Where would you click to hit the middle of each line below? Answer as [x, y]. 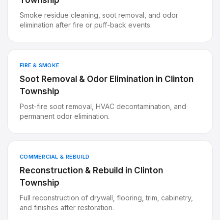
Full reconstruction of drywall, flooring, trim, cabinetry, [106, 198]
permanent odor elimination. [65, 116]
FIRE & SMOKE [40, 65]
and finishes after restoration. [67, 207]
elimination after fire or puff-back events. [86, 25]
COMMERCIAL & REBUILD [55, 157]
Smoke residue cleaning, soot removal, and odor [99, 15]
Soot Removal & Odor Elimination [87, 79]
